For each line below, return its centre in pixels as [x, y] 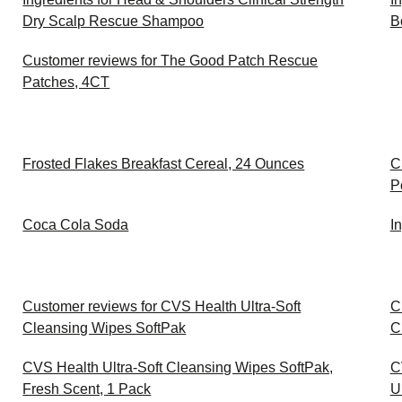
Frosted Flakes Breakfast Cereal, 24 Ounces [164, 164]
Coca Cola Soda [76, 225]
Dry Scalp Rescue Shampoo [114, 21]
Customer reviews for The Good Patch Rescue [170, 61]
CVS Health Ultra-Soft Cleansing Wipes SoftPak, [178, 367]
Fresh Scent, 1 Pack [87, 389]
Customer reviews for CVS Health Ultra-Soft [162, 306]
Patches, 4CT [66, 82]
